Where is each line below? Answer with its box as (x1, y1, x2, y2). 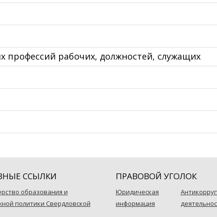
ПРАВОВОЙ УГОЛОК (116, 170, 197, 182)
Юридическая (116, 187, 159, 196)
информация (116, 199, 155, 208)
